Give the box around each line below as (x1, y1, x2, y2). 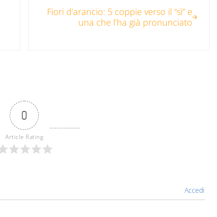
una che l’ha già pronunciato (78, 16, 192, 29)
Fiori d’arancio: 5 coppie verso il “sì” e (46, 6, 192, 18)
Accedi (182, 186, 204, 195)
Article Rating (5, 133, 43, 141)
